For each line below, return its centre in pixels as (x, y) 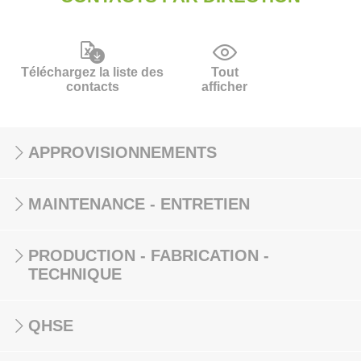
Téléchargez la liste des (92, 72)
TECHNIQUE (75, 274)
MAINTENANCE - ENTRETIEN (139, 204)
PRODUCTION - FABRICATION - (149, 255)
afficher (225, 87)
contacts (92, 87)
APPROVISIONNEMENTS (122, 152)
